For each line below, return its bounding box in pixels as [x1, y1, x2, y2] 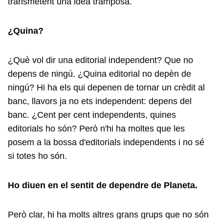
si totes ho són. [8, 151, 67, 161]
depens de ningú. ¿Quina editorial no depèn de [8, 69, 191, 79]
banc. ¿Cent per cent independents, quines [8, 110, 176, 120]
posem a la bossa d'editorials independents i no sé [8, 137, 204, 147]
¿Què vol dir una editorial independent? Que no [8, 55, 193, 65]
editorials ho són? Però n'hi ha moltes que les [8, 124, 185, 133]
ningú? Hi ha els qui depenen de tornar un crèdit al [8, 83, 205, 92]
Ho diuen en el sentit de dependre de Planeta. [8, 180, 197, 190]
